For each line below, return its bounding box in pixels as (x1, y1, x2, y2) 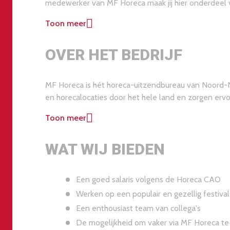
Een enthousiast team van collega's (76, 203, 201, 214)
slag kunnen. (45, 105, 89, 115)
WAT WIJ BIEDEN (45, 140, 165, 159)
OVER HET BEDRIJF (45, 46, 182, 64)
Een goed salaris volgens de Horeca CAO (76, 175, 221, 185)
